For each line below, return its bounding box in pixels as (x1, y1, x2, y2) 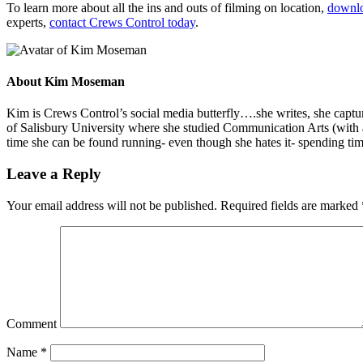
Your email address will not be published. (6, 198, 217, 212)
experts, (6, 15, 49, 29)
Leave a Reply (6, 164, 101, 182)
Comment (6, 316, 57, 331)
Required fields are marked (217, 198, 361, 212)
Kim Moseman (45, 74, 125, 88)
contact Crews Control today (49, 15, 195, 29)
